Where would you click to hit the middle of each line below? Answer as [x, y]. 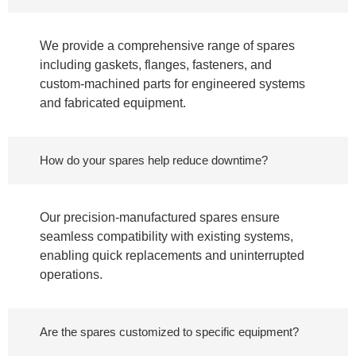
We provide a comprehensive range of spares [167, 46]
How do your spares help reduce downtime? [154, 161]
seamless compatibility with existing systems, [166, 237]
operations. [71, 275]
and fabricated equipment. [113, 103]
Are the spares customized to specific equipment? [169, 332]
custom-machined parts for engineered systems [172, 84]
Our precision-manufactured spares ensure [160, 218]
